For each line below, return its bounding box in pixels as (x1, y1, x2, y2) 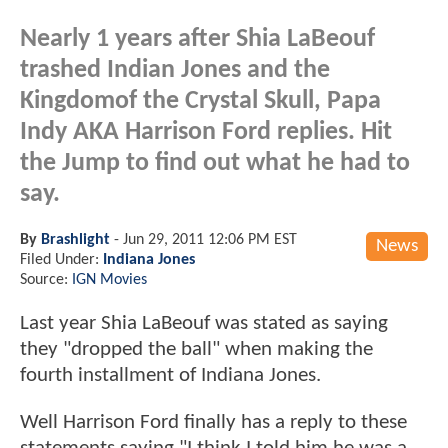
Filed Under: (20, 251, 103, 268)
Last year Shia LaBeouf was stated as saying (20, 312, 388, 334)
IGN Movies (72, 271, 147, 288)
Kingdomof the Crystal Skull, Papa (20, 88, 381, 114)
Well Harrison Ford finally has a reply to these (20, 412, 407, 434)
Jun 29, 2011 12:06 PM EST (123, 231, 297, 248)
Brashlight (41, 231, 110, 248)
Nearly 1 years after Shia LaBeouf (20, 26, 375, 52)
